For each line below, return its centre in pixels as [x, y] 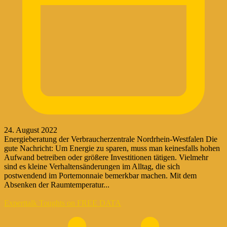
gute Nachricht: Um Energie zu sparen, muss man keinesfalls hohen [112, 148]
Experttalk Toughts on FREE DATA [63, 203]
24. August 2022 [31, 130]
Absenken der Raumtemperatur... [57, 184]
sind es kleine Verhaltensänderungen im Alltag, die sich [92, 166]
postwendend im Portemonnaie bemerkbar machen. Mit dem [100, 175]
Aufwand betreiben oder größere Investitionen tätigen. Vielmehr [106, 157]
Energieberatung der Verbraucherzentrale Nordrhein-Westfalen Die [111, 139]
